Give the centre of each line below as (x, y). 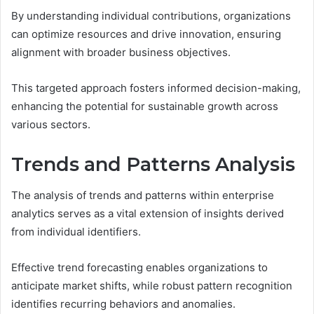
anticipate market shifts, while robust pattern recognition (152, 286)
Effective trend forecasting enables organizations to (139, 268)
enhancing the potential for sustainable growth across (145, 106)
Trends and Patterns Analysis (153, 164)
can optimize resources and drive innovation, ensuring (146, 34)
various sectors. (51, 124)
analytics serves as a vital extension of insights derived (148, 214)
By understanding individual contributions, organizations (151, 15)
